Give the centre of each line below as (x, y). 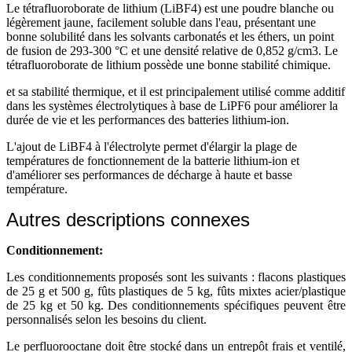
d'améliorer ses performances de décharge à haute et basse (149, 174)
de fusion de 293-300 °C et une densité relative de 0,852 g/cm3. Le (172, 50)
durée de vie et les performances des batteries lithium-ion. (148, 119)
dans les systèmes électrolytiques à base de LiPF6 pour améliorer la (172, 105)
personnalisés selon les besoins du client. (106, 319)
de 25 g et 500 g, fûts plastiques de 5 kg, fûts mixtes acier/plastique (176, 291)
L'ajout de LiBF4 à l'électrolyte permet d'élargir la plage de (152, 146)
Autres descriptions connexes (128, 219)
